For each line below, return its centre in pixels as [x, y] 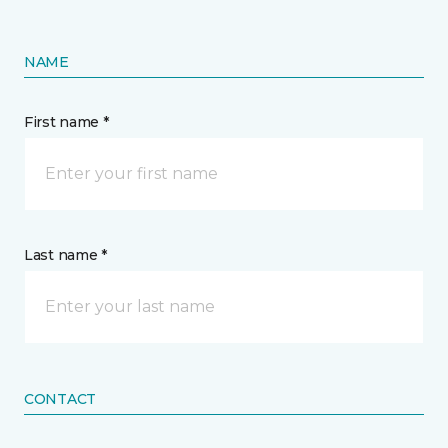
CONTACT [60, 399]
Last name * [65, 255]
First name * [66, 122]
